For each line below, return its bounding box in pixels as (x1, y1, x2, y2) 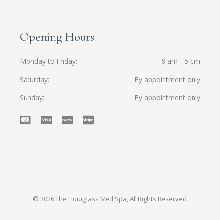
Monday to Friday (20, 56, 76, 66)
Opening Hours (20, 29, 95, 45)
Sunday (20, 93, 43, 103)
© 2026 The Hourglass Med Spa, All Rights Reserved (33, 194, 187, 204)
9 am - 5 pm (161, 56, 200, 66)
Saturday (20, 75, 48, 84)
